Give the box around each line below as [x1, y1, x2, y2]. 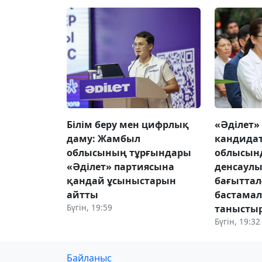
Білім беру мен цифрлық [67, 118, 189, 131]
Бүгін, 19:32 [215, 215, 261, 227]
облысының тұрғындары [67, 146, 191, 159]
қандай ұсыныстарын [67, 174, 176, 187]
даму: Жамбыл [67, 132, 140, 145]
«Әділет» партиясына [67, 160, 174, 173]
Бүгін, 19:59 [67, 201, 112, 213]
